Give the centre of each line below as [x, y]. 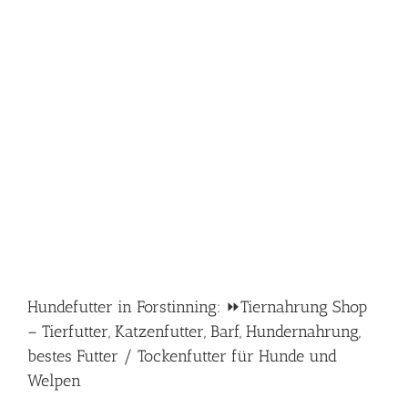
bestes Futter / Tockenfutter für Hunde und [182, 356]
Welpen [54, 381]
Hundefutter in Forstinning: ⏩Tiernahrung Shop [197, 307]
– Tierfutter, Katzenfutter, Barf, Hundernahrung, [194, 331]
